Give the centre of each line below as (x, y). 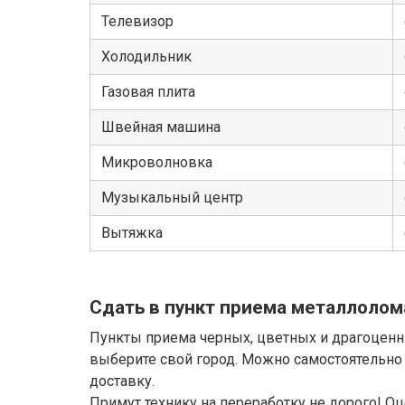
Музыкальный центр (172, 198)
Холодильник (146, 57)
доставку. (122, 381)
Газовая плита (148, 92)
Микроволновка (157, 163)
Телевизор (137, 22)
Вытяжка (132, 233)
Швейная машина (161, 127)
